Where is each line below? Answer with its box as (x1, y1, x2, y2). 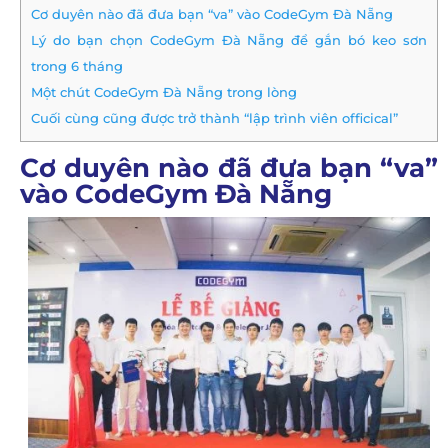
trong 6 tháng (31, 58, 127, 75)
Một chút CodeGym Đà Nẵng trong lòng (31, 84, 297, 101)
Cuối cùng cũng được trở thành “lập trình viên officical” (31, 110, 398, 127)
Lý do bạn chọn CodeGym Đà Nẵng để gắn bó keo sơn (31, 32, 427, 49)
